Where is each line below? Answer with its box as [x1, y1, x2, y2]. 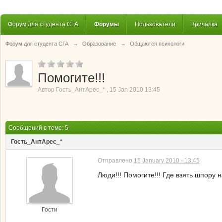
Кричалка [191, 21, 218, 27]
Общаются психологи [130, 41, 184, 47]
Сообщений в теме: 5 [8, 124, 68, 131]
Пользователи [135, 21, 175, 27]
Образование [82, 41, 116, 47]
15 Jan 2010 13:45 [110, 86, 160, 93]
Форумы [94, 21, 119, 27]
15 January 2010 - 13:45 [134, 157, 200, 164]
